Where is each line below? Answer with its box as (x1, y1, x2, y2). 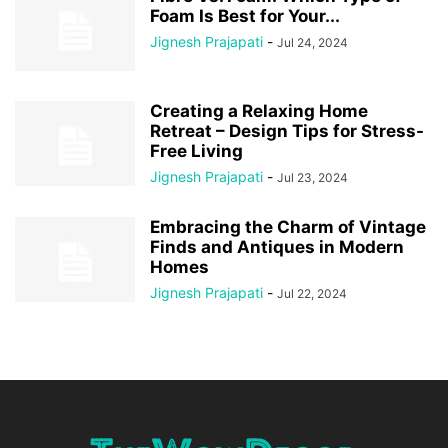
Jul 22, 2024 (277, 286, 347, 301)
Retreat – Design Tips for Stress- (150, 121, 424, 141)
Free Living (150, 141, 243, 161)
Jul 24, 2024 (277, 35, 348, 50)
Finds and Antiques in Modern (150, 237, 404, 257)
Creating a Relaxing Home (150, 101, 368, 121)
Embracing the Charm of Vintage (150, 217, 426, 237)
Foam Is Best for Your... (150, 6, 340, 26)
